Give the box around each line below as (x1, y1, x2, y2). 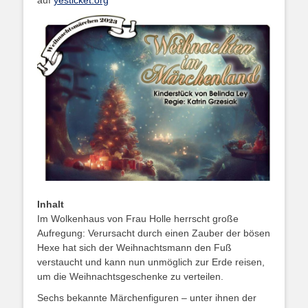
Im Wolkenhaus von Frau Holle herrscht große (37, 213, 239, 225)
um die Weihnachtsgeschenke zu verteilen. (37, 271, 223, 283)
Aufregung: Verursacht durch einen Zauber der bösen (37, 228, 270, 239)
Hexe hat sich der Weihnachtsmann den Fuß (37, 242, 232, 254)
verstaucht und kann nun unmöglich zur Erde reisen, (37, 256, 265, 268)
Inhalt (37, 199, 64, 210)
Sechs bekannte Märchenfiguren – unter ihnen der (37, 292, 256, 304)
